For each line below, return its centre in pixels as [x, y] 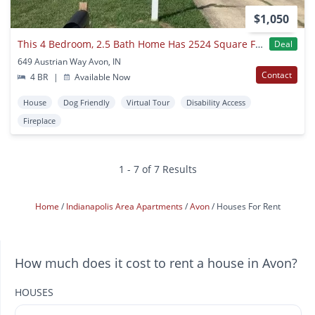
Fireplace [39, 121]
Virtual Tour [148, 103]
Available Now [102, 77]
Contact [277, 75]
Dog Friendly [86, 103]
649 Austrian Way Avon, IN [69, 62]
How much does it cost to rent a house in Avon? [156, 263]
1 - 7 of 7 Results [157, 169]
